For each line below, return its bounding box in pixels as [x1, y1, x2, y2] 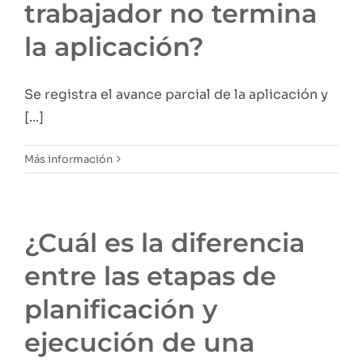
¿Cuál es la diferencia [24, 226, 305, 258]
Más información [24, 152, 113, 166]
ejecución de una [24, 326, 254, 358]
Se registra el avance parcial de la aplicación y [24, 85, 328, 103]
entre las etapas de [24, 259, 276, 292]
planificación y [24, 293, 218, 325]
